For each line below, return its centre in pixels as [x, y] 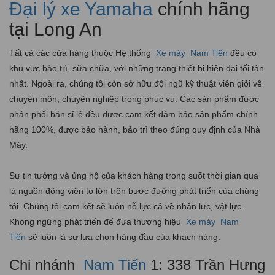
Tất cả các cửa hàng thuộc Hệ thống [81, 52]
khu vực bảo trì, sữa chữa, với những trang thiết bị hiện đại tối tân [137, 68]
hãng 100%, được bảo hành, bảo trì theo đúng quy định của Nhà [135, 129]
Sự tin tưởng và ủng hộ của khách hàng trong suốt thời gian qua [134, 175]
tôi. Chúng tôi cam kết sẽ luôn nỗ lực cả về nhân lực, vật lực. [126, 206]
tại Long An [56, 29]
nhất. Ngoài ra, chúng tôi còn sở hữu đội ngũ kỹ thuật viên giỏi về [136, 83]
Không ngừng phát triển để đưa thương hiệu [96, 221]
